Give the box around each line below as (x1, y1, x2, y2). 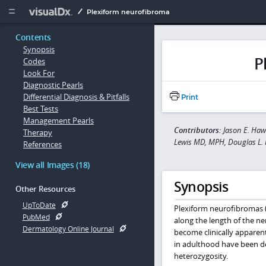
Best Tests (23, 103, 58, 115)
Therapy (23, 127, 52, 138)
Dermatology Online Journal (22, 224, 114, 233)
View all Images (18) (15, 159, 90, 170)
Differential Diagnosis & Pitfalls (23, 91, 129, 103)
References (23, 139, 62, 150)
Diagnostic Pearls (23, 80, 83, 91)
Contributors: (173, 124, 223, 135)
